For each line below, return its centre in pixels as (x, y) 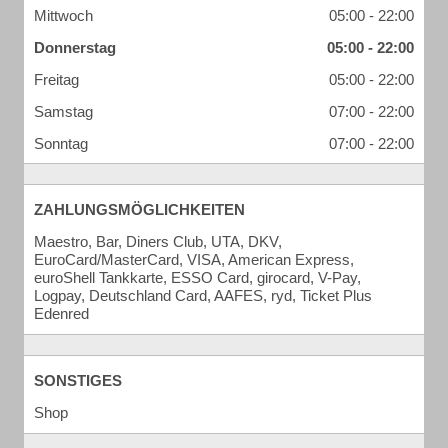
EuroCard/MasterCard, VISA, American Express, (194, 259)
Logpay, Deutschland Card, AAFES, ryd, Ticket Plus (203, 295)
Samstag (63, 111)
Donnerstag (75, 47)
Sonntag (61, 143)
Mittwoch (63, 15)
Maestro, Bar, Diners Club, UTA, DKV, (158, 241)
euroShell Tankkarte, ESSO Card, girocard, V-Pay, (197, 277)
